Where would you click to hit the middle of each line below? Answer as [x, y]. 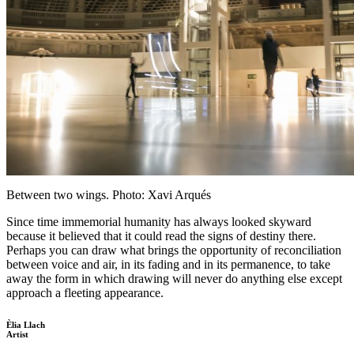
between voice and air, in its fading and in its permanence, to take [168, 265]
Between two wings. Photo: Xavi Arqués [109, 195]
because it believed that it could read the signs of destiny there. [163, 236]
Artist [17, 335]
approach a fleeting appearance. [85, 293]
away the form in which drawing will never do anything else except [174, 279]
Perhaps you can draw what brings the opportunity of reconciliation [174, 250]
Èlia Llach [26, 325]
